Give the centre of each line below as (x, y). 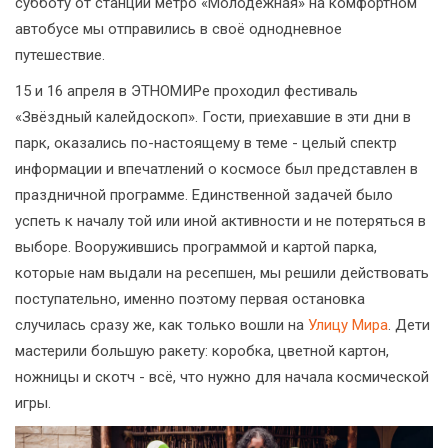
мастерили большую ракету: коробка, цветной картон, (202, 351)
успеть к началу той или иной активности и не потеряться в (220, 221)
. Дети (409, 325)
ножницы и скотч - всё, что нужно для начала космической (222, 377)
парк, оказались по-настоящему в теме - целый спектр (206, 143)
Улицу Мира (348, 325)
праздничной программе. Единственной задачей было (204, 195)
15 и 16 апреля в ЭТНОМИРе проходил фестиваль (186, 91)
